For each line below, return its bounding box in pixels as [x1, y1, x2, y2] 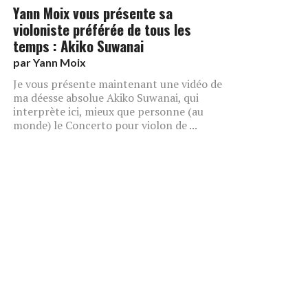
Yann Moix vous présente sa [13, 1, 173, 23]
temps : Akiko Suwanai [13, 34, 144, 56]
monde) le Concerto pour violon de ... [13, 117, 197, 133]
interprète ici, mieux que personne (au [13, 103, 203, 119]
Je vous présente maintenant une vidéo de [13, 76, 222, 91]
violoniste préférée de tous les [13, 18, 191, 40]
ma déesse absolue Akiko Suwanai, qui [13, 89, 199, 105]
